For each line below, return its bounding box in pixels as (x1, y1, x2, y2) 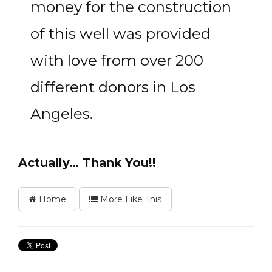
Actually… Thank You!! (18, 155, 156, 170)
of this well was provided (30, 24, 211, 42)
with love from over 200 (30, 51, 203, 69)
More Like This (98, 194, 161, 205)
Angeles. (30, 104, 93, 123)
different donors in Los (30, 78, 195, 96)
